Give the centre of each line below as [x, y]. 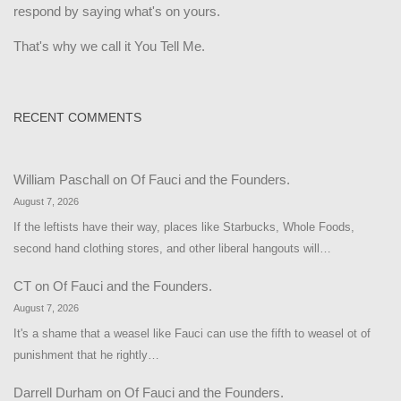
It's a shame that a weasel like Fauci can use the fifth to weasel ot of [192, 333]
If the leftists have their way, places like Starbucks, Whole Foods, [184, 226]
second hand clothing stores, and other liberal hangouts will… [172, 248]
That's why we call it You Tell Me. [109, 46]
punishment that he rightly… [86, 354]
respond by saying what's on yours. [117, 11]
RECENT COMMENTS [77, 117]
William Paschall [61, 179]
